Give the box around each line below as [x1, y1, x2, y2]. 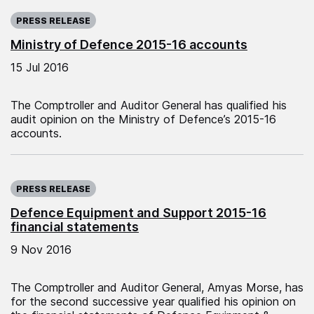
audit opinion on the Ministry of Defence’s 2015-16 [11, 111, 276, 126]
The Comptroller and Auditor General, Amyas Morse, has [11, 280, 303, 294]
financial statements [11, 219, 139, 234]
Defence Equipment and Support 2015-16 [11, 205, 266, 220]
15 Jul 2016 [11, 60, 69, 74]
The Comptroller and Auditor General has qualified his [11, 97, 287, 112]
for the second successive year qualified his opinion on [11, 294, 296, 308]
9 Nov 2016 [11, 242, 71, 257]
